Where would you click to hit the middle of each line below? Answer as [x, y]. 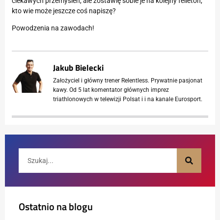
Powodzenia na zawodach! [53, 28]
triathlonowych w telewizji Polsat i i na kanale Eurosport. [128, 99]
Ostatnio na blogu [56, 207]
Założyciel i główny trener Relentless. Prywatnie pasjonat [128, 80]
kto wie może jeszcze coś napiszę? [64, 11]
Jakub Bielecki [78, 68]
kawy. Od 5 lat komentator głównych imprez [111, 90]
